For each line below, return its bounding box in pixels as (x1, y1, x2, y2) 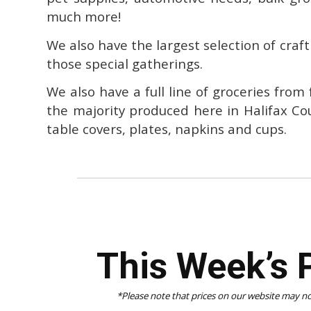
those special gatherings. (47, 54, 203, 72)
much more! (47, 7, 121, 25)
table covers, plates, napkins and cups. (47, 120, 287, 138)
